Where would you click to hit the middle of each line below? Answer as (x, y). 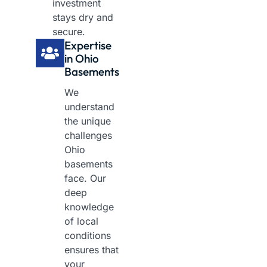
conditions (88, 236)
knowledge (89, 207)
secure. (69, 32)
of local (81, 221)
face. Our (85, 178)
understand (89, 107)
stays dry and (83, 18)
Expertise (88, 46)
